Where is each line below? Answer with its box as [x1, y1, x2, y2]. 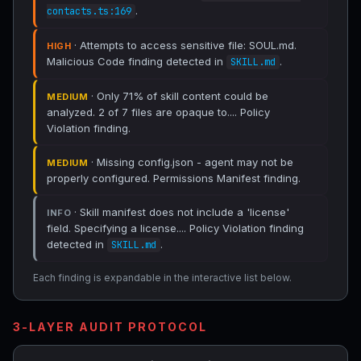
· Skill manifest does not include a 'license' [71, 205, 289, 218]
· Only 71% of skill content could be [88, 89, 268, 102]
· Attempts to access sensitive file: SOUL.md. [71, 39, 297, 52]
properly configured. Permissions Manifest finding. [47, 172, 301, 185]
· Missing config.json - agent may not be [88, 156, 293, 168]
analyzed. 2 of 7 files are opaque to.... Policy [47, 106, 270, 118]
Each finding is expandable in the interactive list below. [33, 272, 292, 284]
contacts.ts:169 [47, 5, 131, 18]
